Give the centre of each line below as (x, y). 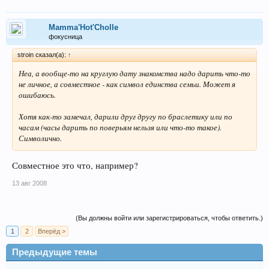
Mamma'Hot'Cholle (83, 27)
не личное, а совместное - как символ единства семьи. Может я (127, 84)
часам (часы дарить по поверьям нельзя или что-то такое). (120, 127)
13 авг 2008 (29, 183)
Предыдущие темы (55, 252)
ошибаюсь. (37, 95)
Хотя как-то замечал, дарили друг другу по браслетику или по (125, 116)
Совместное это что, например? (75, 165)
